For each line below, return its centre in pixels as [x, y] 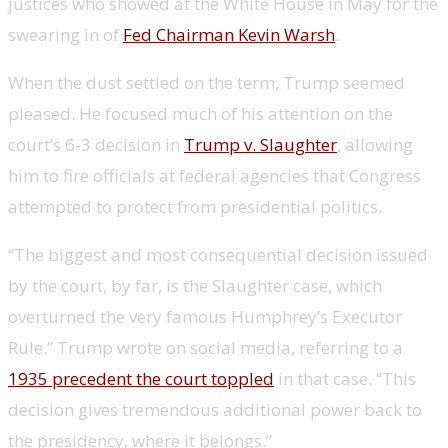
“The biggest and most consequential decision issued [218, 254]
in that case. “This [345, 378]
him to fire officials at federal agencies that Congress [214, 175]
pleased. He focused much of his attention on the [200, 113]
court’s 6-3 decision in [96, 144]
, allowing [375, 144]
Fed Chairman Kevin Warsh [229, 34]
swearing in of [65, 34]
